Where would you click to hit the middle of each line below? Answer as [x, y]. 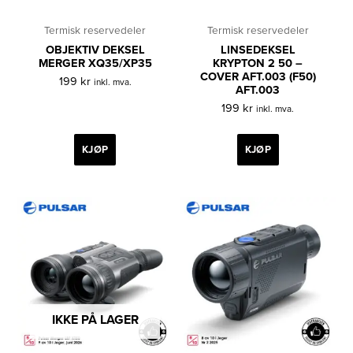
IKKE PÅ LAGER [95, 320]
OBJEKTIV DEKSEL [95, 50]
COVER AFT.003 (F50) [258, 77]
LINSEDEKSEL [258, 50]
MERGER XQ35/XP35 [95, 64]
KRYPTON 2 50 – [258, 64]
